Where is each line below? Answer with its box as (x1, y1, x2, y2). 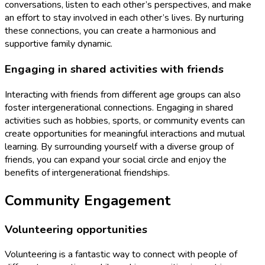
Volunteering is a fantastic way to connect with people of (5, 248, 237, 261)
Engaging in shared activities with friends (5, 62, 224, 77)
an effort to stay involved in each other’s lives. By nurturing (5, 11, 244, 25)
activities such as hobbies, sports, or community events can (5, 114, 245, 127)
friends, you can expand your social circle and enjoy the (5, 153, 227, 166)
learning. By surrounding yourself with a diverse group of (5, 140, 234, 153)
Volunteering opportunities (5, 221, 147, 237)
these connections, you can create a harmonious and (5, 24, 216, 38)
